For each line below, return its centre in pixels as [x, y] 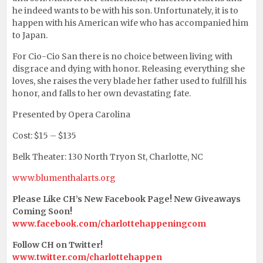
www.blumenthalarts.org [64, 178]
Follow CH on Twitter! [58, 245]
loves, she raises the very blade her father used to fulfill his [129, 81]
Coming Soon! [42, 211]
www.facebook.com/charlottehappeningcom [109, 223]
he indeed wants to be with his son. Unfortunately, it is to [125, 10]
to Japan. [30, 35]
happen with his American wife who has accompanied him [130, 23]
